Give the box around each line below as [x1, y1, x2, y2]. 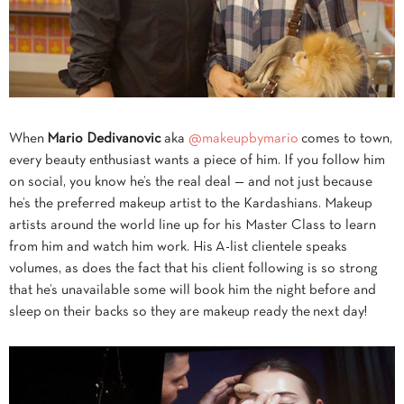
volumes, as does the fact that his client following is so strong [9, 262, 378, 275]
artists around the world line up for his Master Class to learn [9, 218, 376, 232]
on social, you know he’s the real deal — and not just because [9, 175, 372, 188]
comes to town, [298, 132, 392, 145]
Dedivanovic [87, 132, 164, 145]
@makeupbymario [188, 132, 298, 145]
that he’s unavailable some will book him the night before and [9, 283, 376, 297]
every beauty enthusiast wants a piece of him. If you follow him [9, 153, 385, 167]
